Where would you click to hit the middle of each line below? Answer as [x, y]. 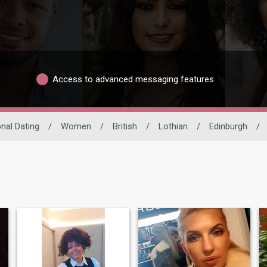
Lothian [173, 127]
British [125, 127]
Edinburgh [228, 127]
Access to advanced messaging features [133, 79]
